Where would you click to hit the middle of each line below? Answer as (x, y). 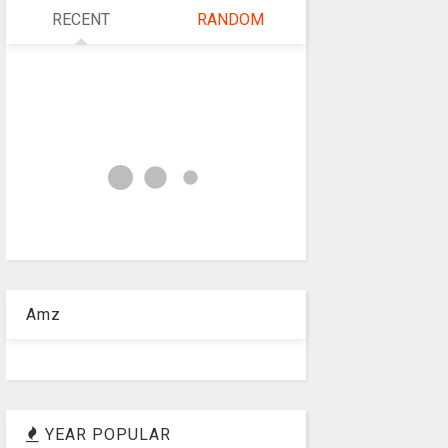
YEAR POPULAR (105, 434)
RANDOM (231, 19)
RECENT (80, 19)
